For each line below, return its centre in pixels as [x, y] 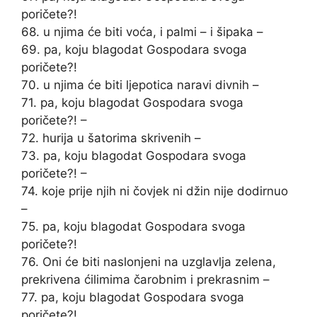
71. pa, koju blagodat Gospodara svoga [132, 103]
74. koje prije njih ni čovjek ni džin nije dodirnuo [155, 191]
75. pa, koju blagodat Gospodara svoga [133, 226]
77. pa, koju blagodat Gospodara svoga [133, 297]
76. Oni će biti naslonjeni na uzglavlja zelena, [149, 262]
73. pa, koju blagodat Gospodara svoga [134, 156]
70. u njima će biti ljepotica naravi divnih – [140, 85]
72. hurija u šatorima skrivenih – [111, 138]
